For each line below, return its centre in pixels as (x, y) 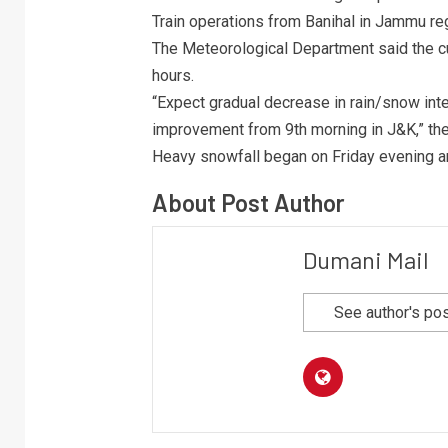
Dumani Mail (365, 260)
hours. (172, 76)
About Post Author (248, 203)
